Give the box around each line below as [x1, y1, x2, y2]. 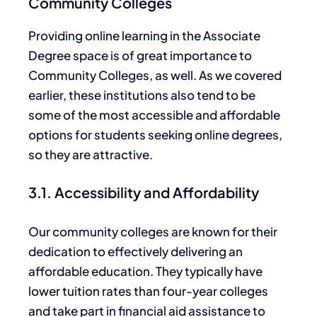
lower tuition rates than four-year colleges [28, 282, 268, 299]
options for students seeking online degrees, [28, 126, 282, 142]
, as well [149, 67, 193, 83]
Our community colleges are [28, 223, 192, 239]
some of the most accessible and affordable [28, 106, 280, 122]
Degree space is [28, 47, 122, 63]
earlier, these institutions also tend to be [28, 86, 255, 103]
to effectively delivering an [91, 243, 243, 259]
